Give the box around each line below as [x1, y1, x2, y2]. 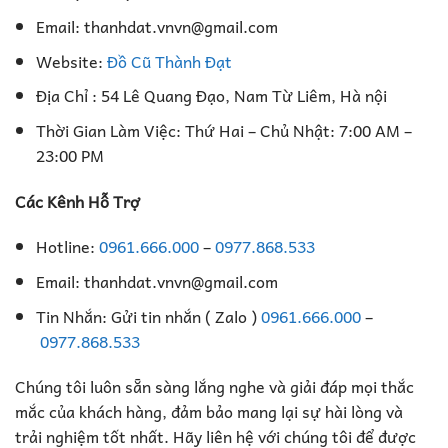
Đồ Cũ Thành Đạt [106, 47, 232, 74]
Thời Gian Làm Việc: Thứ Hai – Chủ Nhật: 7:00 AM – [35, 116, 412, 143]
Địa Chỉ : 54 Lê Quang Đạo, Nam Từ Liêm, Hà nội [35, 82, 387, 109]
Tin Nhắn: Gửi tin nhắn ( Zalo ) [35, 302, 261, 329]
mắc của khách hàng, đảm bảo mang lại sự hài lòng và [15, 398, 403, 425]
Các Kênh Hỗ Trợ [15, 187, 140, 214]
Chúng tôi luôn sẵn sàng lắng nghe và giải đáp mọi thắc [15, 373, 414, 400]
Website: [35, 47, 107, 74]
